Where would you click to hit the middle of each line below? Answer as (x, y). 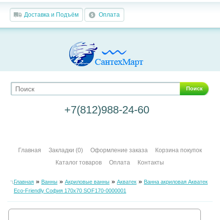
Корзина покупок (178, 150)
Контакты (151, 163)
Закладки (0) (66, 150)
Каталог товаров (79, 163)
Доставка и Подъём (51, 15)
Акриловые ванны (87, 182)
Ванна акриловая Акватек (176, 182)
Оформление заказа (119, 150)
